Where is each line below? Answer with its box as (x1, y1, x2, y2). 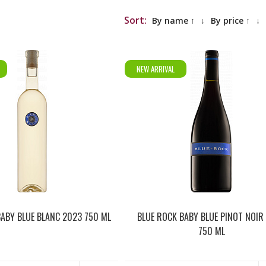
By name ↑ (152, 15, 195, 26)
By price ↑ (211, 15, 250, 26)
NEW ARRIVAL (137, 63, 175, 75)
